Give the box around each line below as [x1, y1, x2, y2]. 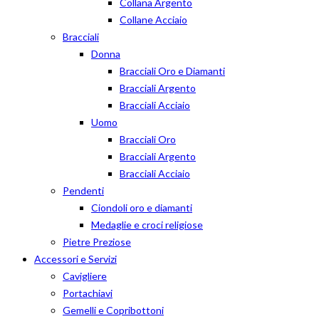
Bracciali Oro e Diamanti [120, 65, 225, 77]
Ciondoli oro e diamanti [91, 202, 192, 214]
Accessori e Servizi [34, 253, 117, 265]
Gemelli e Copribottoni [63, 304, 164, 316]
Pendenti [63, 184, 104, 197]
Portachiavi [63, 287, 113, 299]
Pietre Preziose [63, 236, 131, 248]
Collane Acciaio [120, 14, 187, 26]
